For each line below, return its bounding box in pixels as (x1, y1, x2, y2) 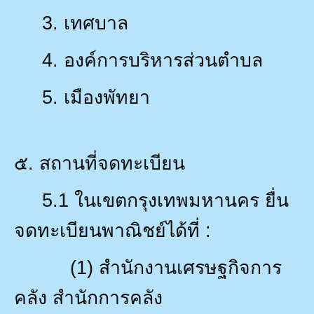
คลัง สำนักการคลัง (14, 287, 163, 308)
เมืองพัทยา (64, 86, 150, 108)
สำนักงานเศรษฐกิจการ (99, 257, 282, 278)
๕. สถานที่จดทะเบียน (14, 152, 185, 174)
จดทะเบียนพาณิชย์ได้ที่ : (14, 219, 211, 241)
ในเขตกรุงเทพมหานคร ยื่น (74, 189, 289, 211)
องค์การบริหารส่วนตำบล (64, 49, 263, 71)
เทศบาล (64, 12, 128, 34)
